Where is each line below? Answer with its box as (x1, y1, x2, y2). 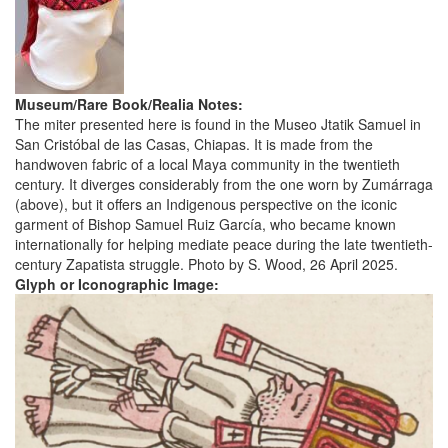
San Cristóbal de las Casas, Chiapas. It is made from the (15, 134, 373, 155)
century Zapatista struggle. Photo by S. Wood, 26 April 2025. (15, 254, 398, 275)
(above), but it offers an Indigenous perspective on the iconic (15, 194, 397, 215)
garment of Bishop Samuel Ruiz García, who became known (15, 214, 396, 235)
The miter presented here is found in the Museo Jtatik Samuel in (15, 114, 421, 135)
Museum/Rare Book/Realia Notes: (15, 94, 247, 115)
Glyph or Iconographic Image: (15, 274, 223, 295)
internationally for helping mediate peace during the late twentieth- (15, 234, 433, 255)
